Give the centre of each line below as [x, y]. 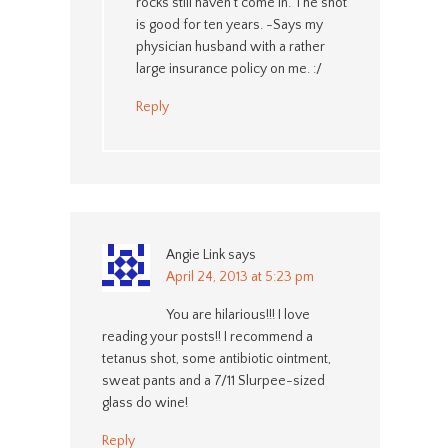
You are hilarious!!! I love [237, 314]
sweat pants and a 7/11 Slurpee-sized [213, 380]
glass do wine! [144, 402]
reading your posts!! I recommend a [207, 336]
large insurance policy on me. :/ [228, 68]
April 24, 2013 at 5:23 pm [239, 276]
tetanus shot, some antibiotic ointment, [216, 358]
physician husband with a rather [230, 46]
